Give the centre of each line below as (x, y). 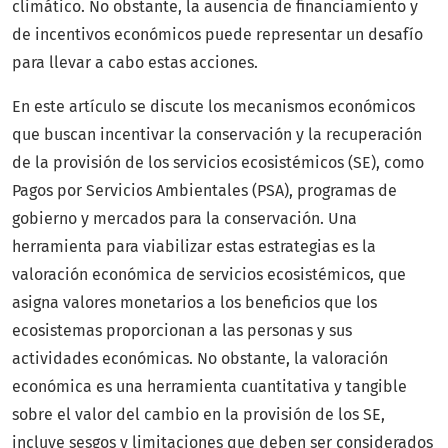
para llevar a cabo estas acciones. (135, 63)
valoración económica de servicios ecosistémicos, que (209, 275)
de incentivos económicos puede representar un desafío (217, 35)
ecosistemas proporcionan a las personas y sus (182, 331)
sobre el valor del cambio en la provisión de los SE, (198, 415)
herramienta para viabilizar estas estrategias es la (194, 247)
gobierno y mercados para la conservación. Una (184, 219)
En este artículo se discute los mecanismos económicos (213, 107)
